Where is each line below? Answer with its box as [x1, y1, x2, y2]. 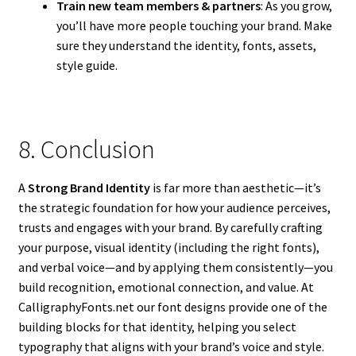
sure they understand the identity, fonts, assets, [56, 37, 316, 54]
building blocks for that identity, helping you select [17, 318, 296, 335]
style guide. [56, 57, 118, 74]
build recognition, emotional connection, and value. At [17, 278, 314, 295]
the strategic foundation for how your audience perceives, [17, 199, 331, 215]
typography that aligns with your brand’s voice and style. [17, 338, 324, 354]
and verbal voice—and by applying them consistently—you [17, 258, 333, 275]
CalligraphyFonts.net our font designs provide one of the [17, 298, 327, 315]
